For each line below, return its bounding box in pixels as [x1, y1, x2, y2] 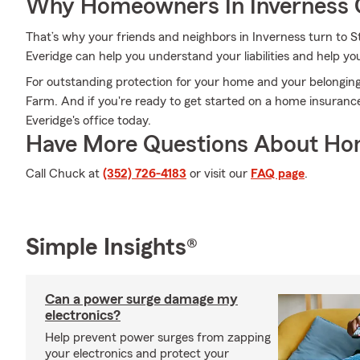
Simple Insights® [26, 235, 198, 260]
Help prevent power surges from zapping [45, 331, 271, 344]
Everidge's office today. [26, 114, 151, 127]
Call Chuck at [26, 167, 103, 180]
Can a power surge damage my [45, 292, 238, 306]
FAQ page [251, 167, 305, 180]
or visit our [186, 167, 251, 180]
